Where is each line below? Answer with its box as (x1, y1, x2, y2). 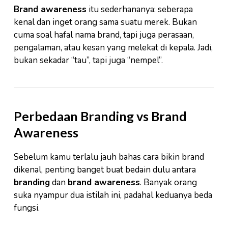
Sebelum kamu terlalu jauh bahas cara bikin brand (14, 151, 204, 163)
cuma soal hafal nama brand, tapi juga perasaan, (14, 29, 194, 41)
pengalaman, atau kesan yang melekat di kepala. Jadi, (14, 42, 213, 54)
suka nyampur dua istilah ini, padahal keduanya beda (14, 189, 212, 202)
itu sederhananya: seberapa (87, 4, 193, 16)
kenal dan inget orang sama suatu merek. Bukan (14, 16, 197, 28)
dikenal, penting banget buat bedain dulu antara (14, 164, 196, 176)
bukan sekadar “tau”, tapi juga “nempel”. (14, 54, 163, 67)
